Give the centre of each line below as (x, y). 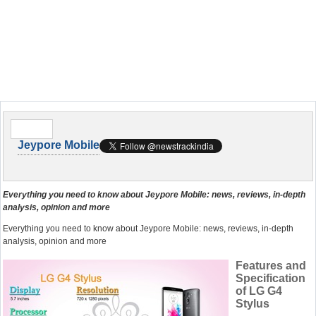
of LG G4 (259, 291)
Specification (271, 278)
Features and (271, 266)
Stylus (253, 304)
